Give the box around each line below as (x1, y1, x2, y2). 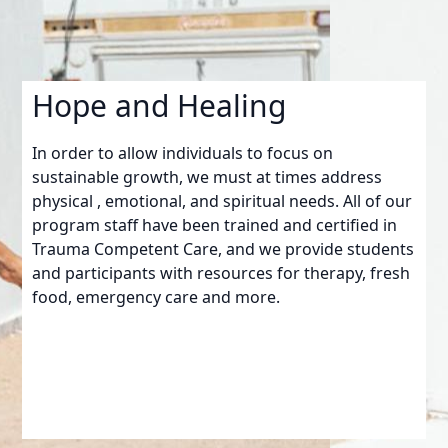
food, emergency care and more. (32, 285, 285, 308)
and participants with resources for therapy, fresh (32, 261, 411, 284)
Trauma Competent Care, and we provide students (32, 237, 415, 260)
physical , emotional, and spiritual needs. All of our (32, 189, 413, 212)
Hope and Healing (32, 84, 287, 126)
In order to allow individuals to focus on (32, 141, 334, 164)
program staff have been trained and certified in (32, 213, 398, 236)
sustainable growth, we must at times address (32, 165, 383, 188)
